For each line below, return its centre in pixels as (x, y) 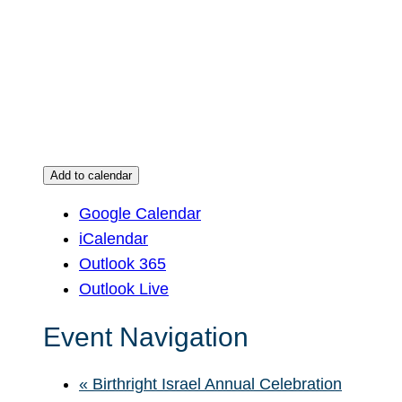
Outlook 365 (122, 264)
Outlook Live (124, 289)
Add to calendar (91, 176)
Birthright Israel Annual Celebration (215, 384)
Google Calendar (140, 214)
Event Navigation (146, 336)
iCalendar (114, 239)
